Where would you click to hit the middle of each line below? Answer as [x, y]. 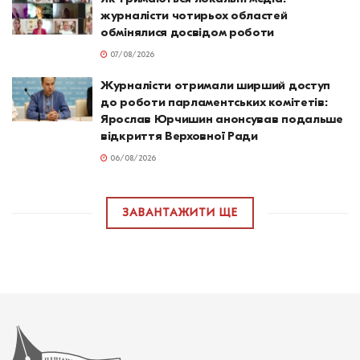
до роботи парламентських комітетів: [214, 102]
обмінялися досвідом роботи [188, 33]
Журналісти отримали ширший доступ [216, 86]
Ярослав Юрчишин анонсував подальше [222, 119]
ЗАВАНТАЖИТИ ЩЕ [180, 214]
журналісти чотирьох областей [194, 16]
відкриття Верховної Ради [179, 136]
